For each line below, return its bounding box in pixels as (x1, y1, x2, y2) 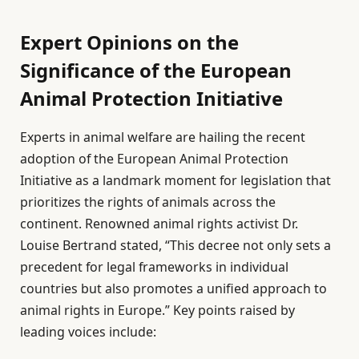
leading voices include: (20, 322, 156, 341)
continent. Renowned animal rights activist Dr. (20, 214, 298, 232)
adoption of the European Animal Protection (20, 149, 288, 167)
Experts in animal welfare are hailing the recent (20, 127, 305, 146)
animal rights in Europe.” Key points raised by (20, 301, 295, 319)
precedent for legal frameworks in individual (20, 257, 288, 276)
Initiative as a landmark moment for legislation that (20, 171, 331, 189)
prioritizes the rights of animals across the (20, 192, 276, 211)
